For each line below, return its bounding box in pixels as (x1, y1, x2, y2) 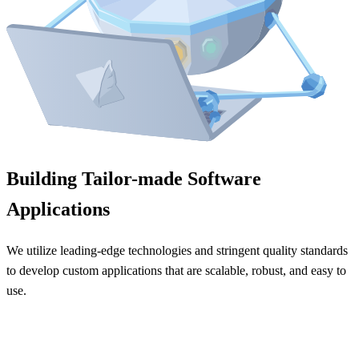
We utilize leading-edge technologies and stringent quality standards (6, 244, 348, 258)
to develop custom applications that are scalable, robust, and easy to (6, 264, 346, 278)
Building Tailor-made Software (6, 168, 261, 190)
